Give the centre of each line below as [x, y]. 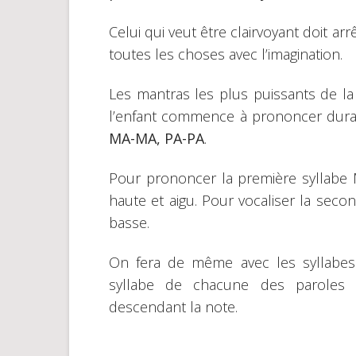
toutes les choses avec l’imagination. [226, 54]
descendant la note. [173, 307]
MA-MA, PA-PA [157, 139]
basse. [129, 223]
